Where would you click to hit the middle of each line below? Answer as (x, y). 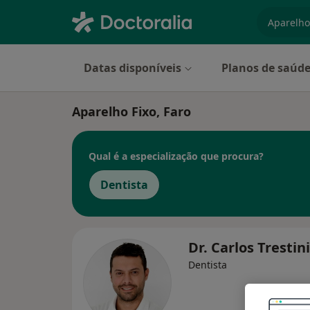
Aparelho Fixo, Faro (131, 111)
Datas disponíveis (133, 68)
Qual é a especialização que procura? (176, 156)
